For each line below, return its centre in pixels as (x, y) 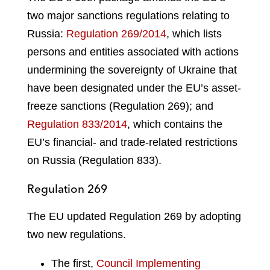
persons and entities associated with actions (133, 52)
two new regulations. (77, 235)
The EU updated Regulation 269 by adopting (134, 217)
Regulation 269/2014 (116, 34)
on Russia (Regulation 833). (94, 161)
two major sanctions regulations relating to (128, 16)
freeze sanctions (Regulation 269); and (120, 106)
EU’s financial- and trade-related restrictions (132, 143)
